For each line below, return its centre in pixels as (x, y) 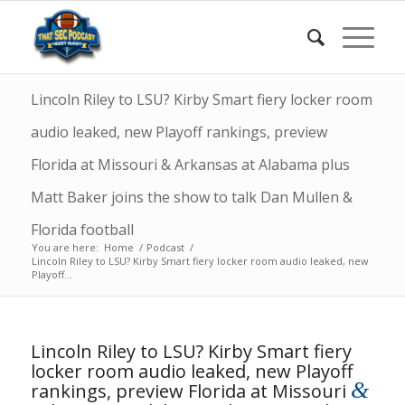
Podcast (165, 247)
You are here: (65, 247)
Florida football (82, 230)
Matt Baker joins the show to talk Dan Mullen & (191, 197)
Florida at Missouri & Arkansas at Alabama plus (190, 165)
